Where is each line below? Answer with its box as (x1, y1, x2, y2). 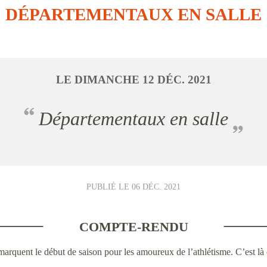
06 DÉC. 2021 (132, 182, 181, 191)
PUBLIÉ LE (86, 182, 132, 191)
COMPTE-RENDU (79, 219, 188, 234)
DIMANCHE (74, 73, 142, 86)
